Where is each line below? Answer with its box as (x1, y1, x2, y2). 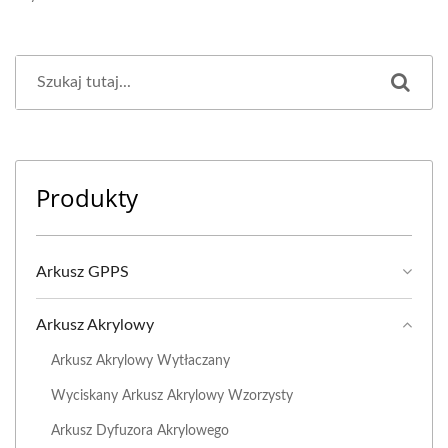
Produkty (36, 181, 138, 215)
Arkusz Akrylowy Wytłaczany (51, 353, 230, 369)
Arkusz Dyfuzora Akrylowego (51, 423, 229, 439)
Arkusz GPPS (36, 264, 129, 281)
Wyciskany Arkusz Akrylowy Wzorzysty (51, 388, 293, 404)
